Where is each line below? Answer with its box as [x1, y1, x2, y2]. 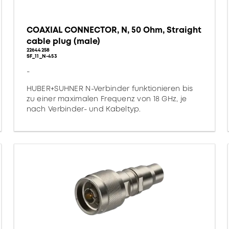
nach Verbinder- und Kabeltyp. [26, 104, 141, 114]
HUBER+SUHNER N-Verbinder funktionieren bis [26, 83, 193, 94]
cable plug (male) [26, 35, 100, 47]
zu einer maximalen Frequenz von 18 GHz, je [26, 94, 187, 104]
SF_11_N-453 [26, 52, 57, 60]
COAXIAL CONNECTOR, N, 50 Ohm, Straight [26, 24, 201, 36]
